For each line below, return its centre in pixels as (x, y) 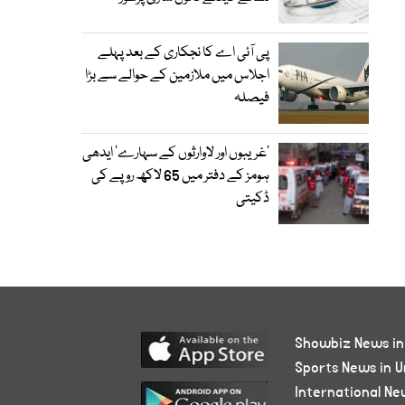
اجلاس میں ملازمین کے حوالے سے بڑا (177, 76)
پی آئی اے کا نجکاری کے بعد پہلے (184, 53)
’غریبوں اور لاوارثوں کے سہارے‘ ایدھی (176, 154)
